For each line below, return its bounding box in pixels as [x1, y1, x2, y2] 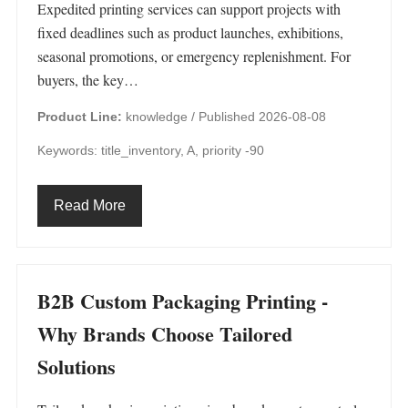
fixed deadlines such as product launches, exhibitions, [37, 23, 343, 42]
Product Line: [37, 109, 122, 124]
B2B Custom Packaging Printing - [37, 286, 328, 316]
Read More [54, 198, 126, 213]
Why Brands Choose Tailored [37, 319, 292, 349]
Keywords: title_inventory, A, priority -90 [37, 143, 264, 158]
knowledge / [122, 109, 199, 124]
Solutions [37, 352, 116, 382]
